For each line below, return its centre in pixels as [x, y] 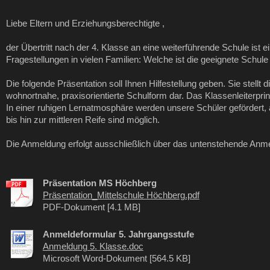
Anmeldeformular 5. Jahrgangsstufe [118, 234]
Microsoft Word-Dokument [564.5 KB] [116, 258]
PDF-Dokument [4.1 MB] [91, 207]
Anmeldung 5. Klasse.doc [93, 246]
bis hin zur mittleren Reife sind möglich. [83, 120]
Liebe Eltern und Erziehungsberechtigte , [85, 23]
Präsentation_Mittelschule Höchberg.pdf [121, 195]
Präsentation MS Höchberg [99, 183]
